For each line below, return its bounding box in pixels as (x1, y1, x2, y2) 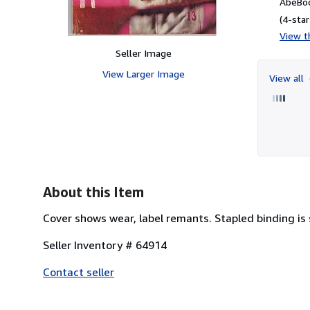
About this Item (43, 183, 144, 200)
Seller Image (115, 46, 172, 59)
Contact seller (43, 264, 114, 279)
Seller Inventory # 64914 (43, 237, 167, 252)
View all (269, 71, 307, 84)
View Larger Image (102, 67, 185, 80)
